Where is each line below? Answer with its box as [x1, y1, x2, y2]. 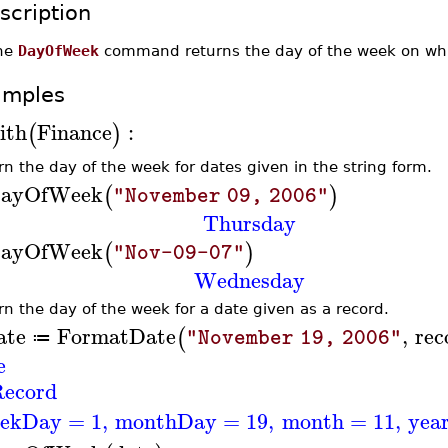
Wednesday [193, 262, 305, 298]
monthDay [115, 403, 218, 440]
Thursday [202, 205, 296, 241]
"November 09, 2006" [112, 180, 329, 211]
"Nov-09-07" [112, 237, 245, 268]
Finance [36, 113, 112, 150]
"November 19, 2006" [185, 322, 402, 353]
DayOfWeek [17, 42, 99, 59]
